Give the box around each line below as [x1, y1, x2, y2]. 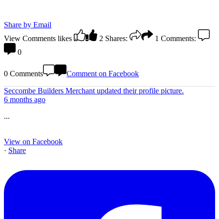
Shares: [105, 34, 128, 43]
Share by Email [4, 21, 51, 29]
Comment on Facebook [66, 69, 139, 78]
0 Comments [4, 69, 43, 78]
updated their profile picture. [97, 87, 184, 95]
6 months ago [4, 95, 45, 104]
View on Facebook [4, 137, 63, 146]
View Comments [4, 34, 56, 43]
